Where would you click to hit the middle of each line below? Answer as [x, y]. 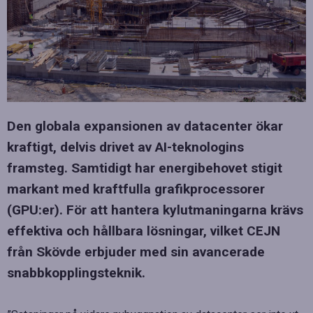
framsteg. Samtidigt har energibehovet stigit [145, 168]
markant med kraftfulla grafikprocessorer [136, 189]
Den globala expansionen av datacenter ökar [145, 126]
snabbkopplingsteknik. [76, 272]
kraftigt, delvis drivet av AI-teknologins [125, 147]
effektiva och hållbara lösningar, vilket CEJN [144, 231]
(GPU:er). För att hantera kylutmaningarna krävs [155, 210]
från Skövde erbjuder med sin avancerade [136, 252]
